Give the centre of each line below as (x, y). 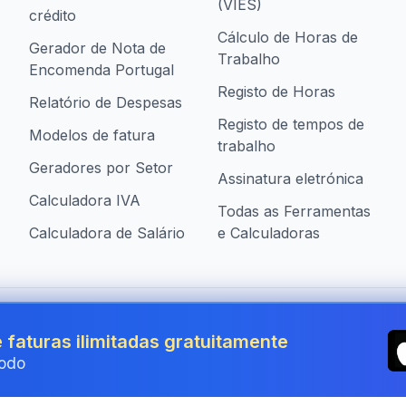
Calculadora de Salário (107, 233)
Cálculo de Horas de (288, 37)
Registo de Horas (276, 92)
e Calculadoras (269, 233)
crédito (53, 15)
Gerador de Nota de (97, 48)
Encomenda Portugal (101, 70)
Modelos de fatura (92, 135)
